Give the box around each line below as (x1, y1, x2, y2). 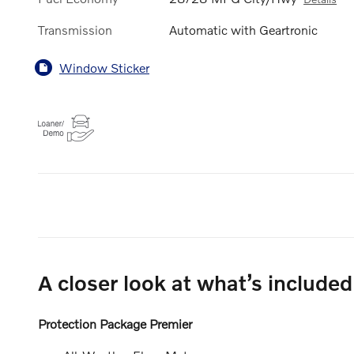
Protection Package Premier (38, 316, 192, 332)
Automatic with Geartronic (169, 22, 318, 38)
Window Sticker (59, 59, 149, 75)
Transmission (38, 22, 112, 38)
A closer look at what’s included (38, 270, 352, 296)
